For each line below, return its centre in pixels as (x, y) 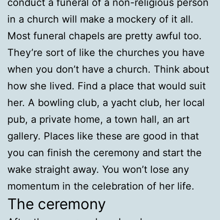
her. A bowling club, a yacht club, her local (106, 102)
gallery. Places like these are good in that (103, 136)
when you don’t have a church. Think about (108, 69)
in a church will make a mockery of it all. (100, 19)
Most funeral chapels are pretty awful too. (105, 36)
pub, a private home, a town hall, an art (98, 119)
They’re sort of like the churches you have (106, 52)
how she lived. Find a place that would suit (107, 86)
